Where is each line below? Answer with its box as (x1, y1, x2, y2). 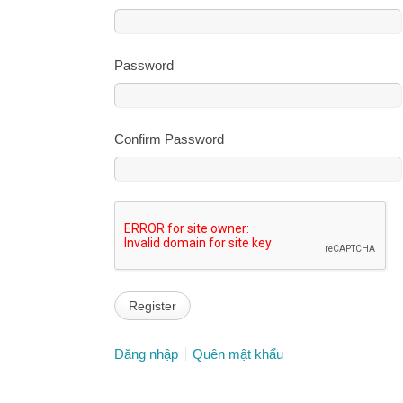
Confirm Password (114, 131, 224, 147)
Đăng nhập (114, 345, 178, 362)
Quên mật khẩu (193, 345, 283, 362)
